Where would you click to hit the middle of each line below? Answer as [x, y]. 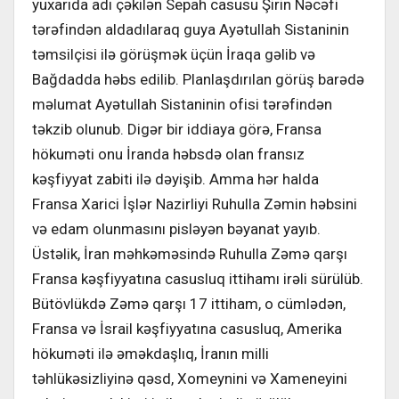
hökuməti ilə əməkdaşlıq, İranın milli [151, 353]
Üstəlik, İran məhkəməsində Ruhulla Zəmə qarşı [190, 253]
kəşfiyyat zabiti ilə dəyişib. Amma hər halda [175, 179]
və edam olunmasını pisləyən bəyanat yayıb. [176, 228]
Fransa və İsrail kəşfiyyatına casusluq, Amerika [187, 328]
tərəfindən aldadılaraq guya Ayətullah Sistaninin [191, 29]
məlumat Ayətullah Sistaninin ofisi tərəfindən [182, 104]
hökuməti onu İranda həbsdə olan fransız [168, 154]
